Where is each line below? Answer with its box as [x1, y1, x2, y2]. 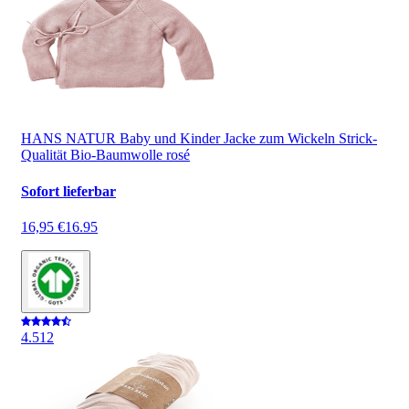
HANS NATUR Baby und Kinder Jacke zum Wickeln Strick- [21, 131, 377, 147]
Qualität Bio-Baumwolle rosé [21, 147, 190, 163]
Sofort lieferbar [21, 183, 116, 199]
